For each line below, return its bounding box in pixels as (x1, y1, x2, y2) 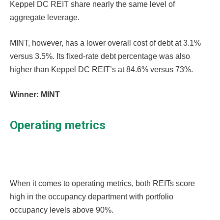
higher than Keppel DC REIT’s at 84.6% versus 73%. (10, 65, 193, 74)
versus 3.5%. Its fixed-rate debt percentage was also (10, 52, 190, 60)
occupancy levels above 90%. (10, 205, 113, 214)
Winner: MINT (10, 90, 60, 99)
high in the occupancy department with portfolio (10, 192, 173, 201)
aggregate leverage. (10, 13, 80, 22)
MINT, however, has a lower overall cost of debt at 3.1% (10, 38, 201, 47)
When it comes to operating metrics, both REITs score (10, 179, 195, 188)
